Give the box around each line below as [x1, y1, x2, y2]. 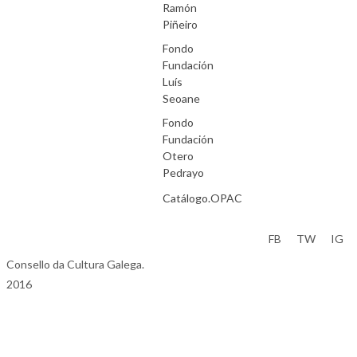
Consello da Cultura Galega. [6, 257, 144, 271]
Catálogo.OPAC [162, 190, 242, 205]
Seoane [162, 91, 200, 105]
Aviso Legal [6, 229, 62, 243]
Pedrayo [162, 165, 204, 179]
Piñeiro [162, 17, 198, 31]
